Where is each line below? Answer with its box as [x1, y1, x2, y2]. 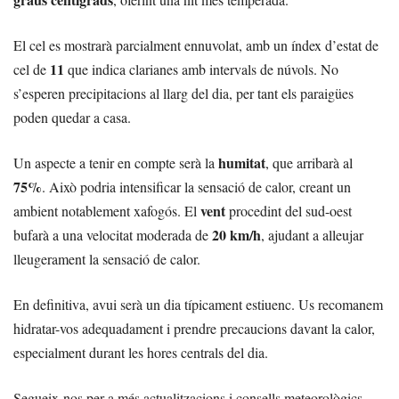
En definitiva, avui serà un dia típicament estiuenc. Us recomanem [13, 295, 383, 314]
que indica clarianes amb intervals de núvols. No [64, 60, 338, 79]
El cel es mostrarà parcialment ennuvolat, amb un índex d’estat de [13, 36, 379, 55]
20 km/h [212, 224, 261, 246]
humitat [218, 152, 265, 174]
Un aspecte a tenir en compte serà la [13, 153, 218, 173]
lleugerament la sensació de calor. [13, 249, 200, 269]
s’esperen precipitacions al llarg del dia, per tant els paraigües [13, 84, 354, 103]
